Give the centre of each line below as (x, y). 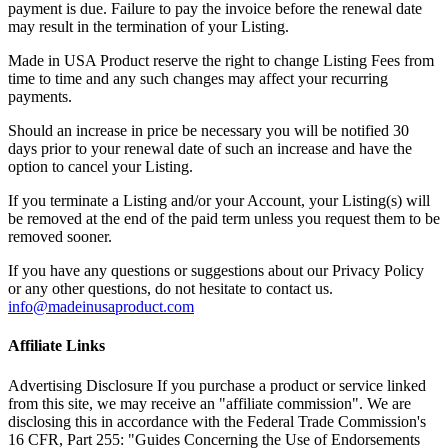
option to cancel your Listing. (100, 167)
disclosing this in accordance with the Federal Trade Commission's (217, 421)
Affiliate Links (56, 346)
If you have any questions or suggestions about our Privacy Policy (216, 271)
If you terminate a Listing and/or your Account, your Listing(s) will (219, 201)
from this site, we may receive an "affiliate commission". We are (209, 403)
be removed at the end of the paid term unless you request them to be (224, 219)
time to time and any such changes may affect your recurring (198, 79)
